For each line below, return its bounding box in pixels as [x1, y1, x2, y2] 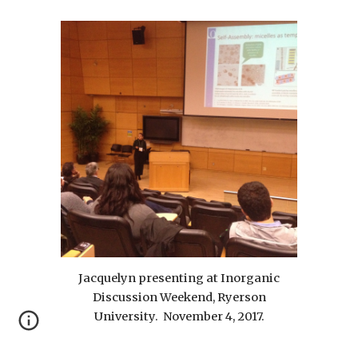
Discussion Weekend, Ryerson [92, 289, 266, 304]
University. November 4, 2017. [93, 308, 265, 324]
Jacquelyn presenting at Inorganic [78, 270, 280, 285]
